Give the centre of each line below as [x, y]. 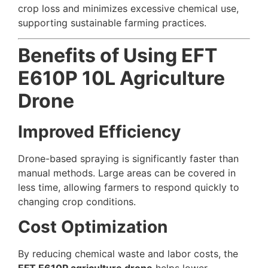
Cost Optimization [93, 227]
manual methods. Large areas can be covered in [127, 173]
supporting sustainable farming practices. [112, 22]
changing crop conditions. [77, 202]
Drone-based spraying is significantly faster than [128, 159]
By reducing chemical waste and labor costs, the [128, 254]
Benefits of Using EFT [118, 56]
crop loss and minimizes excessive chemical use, [128, 8]
